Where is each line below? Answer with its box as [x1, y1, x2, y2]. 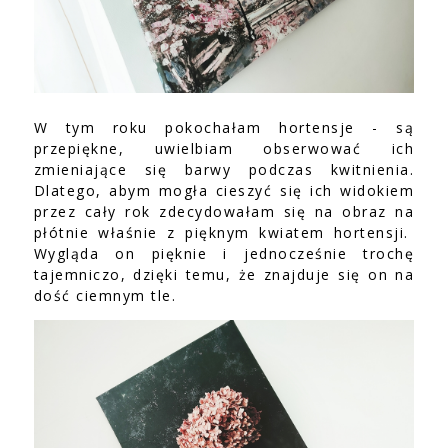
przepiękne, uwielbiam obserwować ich [33, 138, 415, 158]
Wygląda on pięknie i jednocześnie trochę [33, 243, 415, 263]
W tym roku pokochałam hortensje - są [33, 117, 415, 137]
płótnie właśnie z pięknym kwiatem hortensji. [33, 222, 415, 242]
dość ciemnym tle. [33, 285, 182, 305]
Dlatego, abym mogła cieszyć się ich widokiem [33, 180, 415, 200]
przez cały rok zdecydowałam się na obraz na [33, 201, 415, 221]
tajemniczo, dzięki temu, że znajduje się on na [33, 264, 415, 284]
